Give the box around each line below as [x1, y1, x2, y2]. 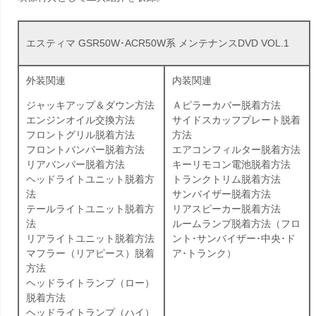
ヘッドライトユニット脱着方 [26, 174, 154, 186]
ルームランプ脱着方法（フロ [172, 218, 300, 230]
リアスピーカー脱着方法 [172, 203, 281, 215]
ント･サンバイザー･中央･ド [172, 233, 296, 245]
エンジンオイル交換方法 [26, 114, 135, 126]
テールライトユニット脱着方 [26, 203, 154, 215]
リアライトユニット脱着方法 [26, 233, 154, 245]
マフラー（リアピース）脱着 [26, 248, 154, 260]
